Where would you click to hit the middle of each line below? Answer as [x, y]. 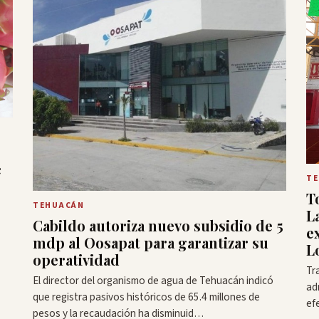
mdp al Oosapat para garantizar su [151, 242]
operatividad [76, 259]
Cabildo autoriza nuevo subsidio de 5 [158, 225]
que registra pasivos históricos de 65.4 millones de [146, 297]
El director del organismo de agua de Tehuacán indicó [153, 280]
